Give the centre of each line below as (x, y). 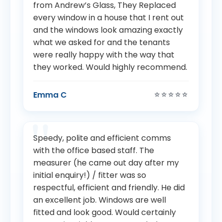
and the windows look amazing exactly (108, 30)
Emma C (50, 95)
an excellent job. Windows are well (100, 200)
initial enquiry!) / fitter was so (90, 175)
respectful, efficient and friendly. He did (109, 188)
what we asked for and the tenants (102, 43)
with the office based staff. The (94, 151)
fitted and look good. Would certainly (105, 213)
